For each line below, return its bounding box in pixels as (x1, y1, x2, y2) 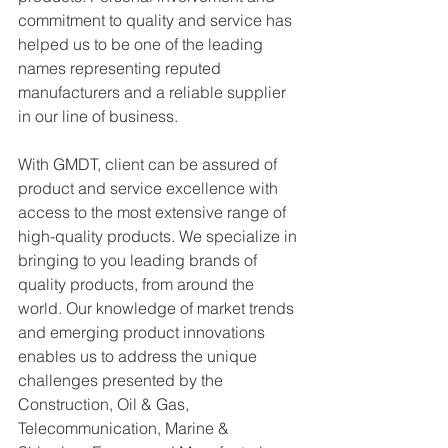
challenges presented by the (18, 369, 227, 390)
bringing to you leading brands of (18, 249, 261, 270)
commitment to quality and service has (18, 9, 296, 30)
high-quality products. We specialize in (18, 225, 301, 246)
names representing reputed (18, 57, 225, 78)
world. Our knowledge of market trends (18, 297, 298, 318)
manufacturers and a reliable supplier (18, 81, 290, 102)
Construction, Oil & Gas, (18, 393, 193, 414)
